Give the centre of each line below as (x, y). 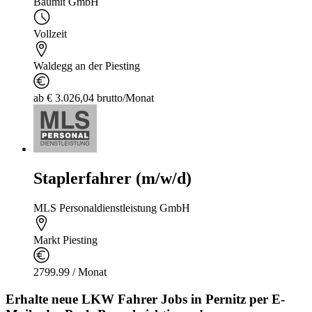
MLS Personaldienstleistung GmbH (112, 208)
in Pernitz (218, 299)
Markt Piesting (65, 240)
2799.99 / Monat (70, 272)
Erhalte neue (44, 299)
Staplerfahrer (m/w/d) (112, 179)
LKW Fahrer (119, 299)
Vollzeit (50, 34)
